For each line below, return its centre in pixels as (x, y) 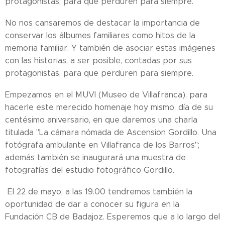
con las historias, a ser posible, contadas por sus (98, 61)
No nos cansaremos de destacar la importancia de (102, 23)
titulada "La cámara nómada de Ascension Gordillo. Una (111, 133)
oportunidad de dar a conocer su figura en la (92, 204)
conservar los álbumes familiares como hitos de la (100, 36)
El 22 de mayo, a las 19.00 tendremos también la (99, 192)
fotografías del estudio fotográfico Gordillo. (91, 170)
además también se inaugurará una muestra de (95, 158)
